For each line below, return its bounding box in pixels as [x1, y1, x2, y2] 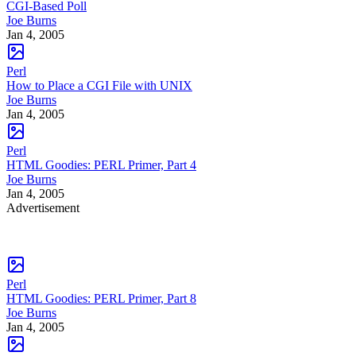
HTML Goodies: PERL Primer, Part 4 [6, 157, 196, 172]
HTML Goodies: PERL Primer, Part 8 [6, 291, 196, 305]
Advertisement [6, 200, 79, 215]
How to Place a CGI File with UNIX [6, 78, 192, 92]
